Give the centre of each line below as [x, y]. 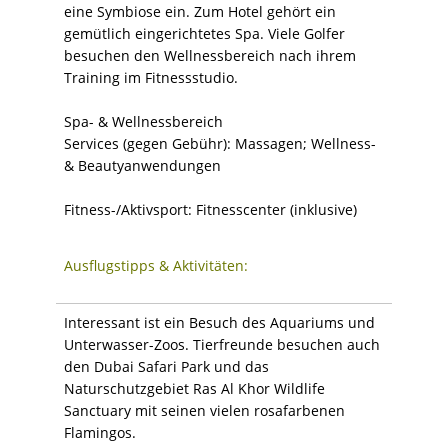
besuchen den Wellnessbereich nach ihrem [210, 55]
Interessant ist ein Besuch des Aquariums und [219, 322]
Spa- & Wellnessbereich [143, 121]
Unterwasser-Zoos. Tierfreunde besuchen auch [222, 344]
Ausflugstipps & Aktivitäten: [156, 265]
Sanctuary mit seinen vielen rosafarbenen [204, 410]
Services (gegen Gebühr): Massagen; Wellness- [220, 143]
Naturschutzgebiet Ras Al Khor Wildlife [194, 388]
